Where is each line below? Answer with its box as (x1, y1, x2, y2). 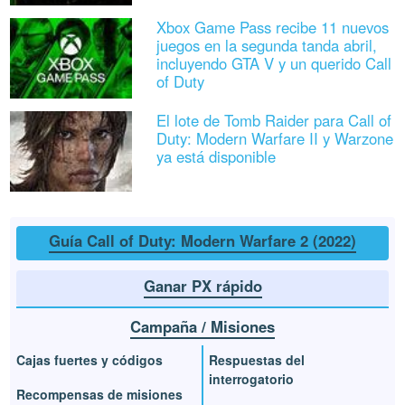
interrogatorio (209, 369, 294, 388)
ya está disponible (155, 146, 276, 168)
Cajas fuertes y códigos (16, 350, 164, 369)
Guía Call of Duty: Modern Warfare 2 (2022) (49, 229, 356, 251)
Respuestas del (209, 350, 305, 369)
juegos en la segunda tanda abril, (155, 33, 377, 56)
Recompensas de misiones (16, 384, 184, 403)
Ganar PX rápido (143, 275, 262, 297)
